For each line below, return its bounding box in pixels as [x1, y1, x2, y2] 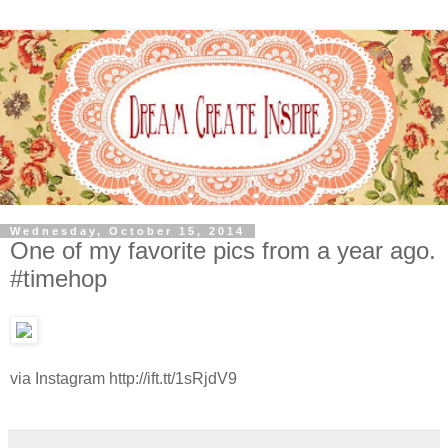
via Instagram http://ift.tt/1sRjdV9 [10, 370, 237, 388]
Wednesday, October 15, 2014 [10, 224, 245, 237]
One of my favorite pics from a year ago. [10, 236, 436, 264]
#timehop [10, 264, 107, 292]
